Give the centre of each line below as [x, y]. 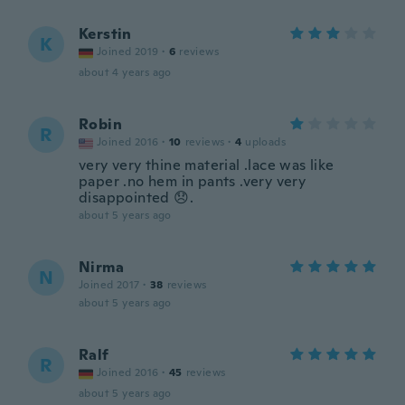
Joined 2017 [109, 285]
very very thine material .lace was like [207, 165]
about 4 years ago [125, 72]
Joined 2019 [128, 52]
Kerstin [105, 34]
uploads [266, 142]
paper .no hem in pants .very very [193, 181]
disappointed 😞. [137, 198]
